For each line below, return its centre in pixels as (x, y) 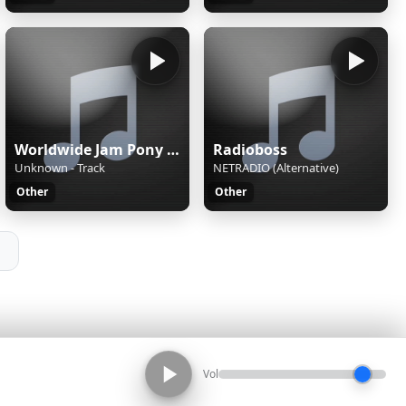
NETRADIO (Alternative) (275, 167)
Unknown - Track (59, 167)
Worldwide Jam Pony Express (173, 149)
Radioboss (250, 149)
